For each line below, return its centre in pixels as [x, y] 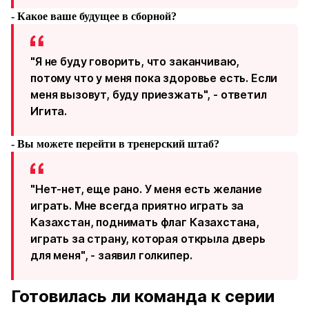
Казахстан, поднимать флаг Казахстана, [145, 222]
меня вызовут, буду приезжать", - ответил [149, 94]
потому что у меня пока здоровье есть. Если [154, 78]
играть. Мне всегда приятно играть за [137, 206]
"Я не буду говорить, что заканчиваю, [135, 61]
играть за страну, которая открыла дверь [148, 239]
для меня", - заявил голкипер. [111, 255]
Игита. [49, 111]
